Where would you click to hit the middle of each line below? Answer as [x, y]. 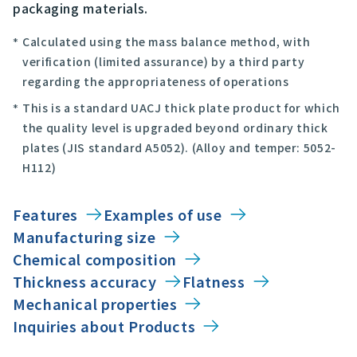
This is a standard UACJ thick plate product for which [181, 108]
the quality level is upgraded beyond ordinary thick [175, 128]
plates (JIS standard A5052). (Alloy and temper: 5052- [179, 148]
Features [46, 215]
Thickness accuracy [85, 282]
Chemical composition [95, 259]
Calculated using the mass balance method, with [167, 42]
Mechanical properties [95, 304]
